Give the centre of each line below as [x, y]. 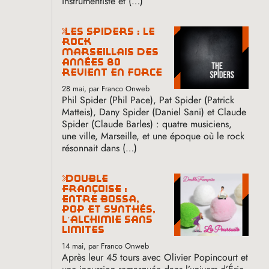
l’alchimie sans [107, 219]
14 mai [73, 246]
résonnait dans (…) [100, 148]
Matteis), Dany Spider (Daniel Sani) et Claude [154, 112]
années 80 [92, 62]
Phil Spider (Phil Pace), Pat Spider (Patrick [148, 100]
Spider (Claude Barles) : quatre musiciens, [147, 124]
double [68, 178]
